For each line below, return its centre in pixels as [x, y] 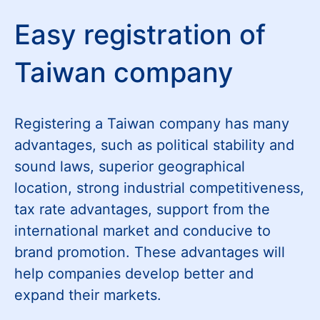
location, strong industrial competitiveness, [159, 188]
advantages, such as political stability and [154, 145]
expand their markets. [88, 295]
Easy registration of [140, 34]
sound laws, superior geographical [130, 166]
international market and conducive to [142, 231]
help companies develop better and [134, 274]
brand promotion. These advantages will [150, 252]
